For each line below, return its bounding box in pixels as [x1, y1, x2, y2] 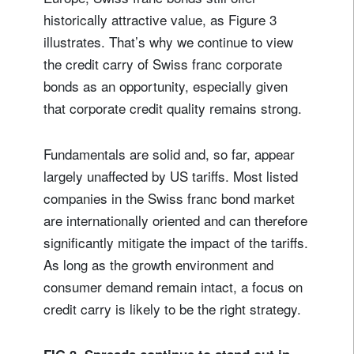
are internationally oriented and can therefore [43, 210, 307, 231]
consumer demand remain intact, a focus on [43, 277, 303, 297]
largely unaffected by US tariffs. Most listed [43, 166, 298, 186]
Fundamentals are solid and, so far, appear [43, 144, 295, 164]
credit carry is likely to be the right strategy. [43, 299, 305, 319]
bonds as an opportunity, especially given [43, 76, 288, 96]
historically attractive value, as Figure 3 [43, 9, 277, 30]
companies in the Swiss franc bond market [43, 188, 295, 209]
